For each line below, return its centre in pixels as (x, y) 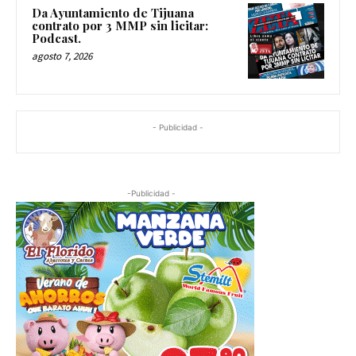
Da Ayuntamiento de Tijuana (113, 12)
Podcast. (56, 38)
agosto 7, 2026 (62, 56)
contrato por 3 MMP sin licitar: (120, 25)
